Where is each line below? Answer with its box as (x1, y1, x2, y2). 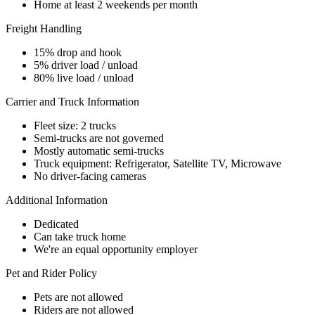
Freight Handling (6, 22, 82, 34)
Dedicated (34, 217, 79, 230)
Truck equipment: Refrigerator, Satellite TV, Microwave (34, 157, 281, 169)
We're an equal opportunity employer (34, 243, 198, 255)
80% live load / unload (34, 71, 134, 84)
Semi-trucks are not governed (34, 131, 164, 144)
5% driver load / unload (34, 58, 138, 71)
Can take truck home (34, 230, 126, 243)
